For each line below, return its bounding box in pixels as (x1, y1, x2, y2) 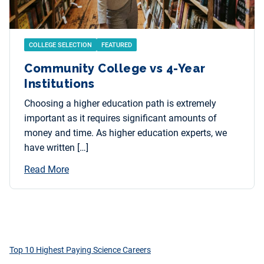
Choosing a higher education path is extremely (24, 98, 216, 110)
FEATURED (101, 41, 132, 49)
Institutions (24, 77, 94, 91)
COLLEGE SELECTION (29, 41, 92, 49)
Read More (24, 164, 69, 176)
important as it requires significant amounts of (24, 113, 217, 124)
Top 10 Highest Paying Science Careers (9, 245, 151, 255)
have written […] (24, 142, 88, 154)
